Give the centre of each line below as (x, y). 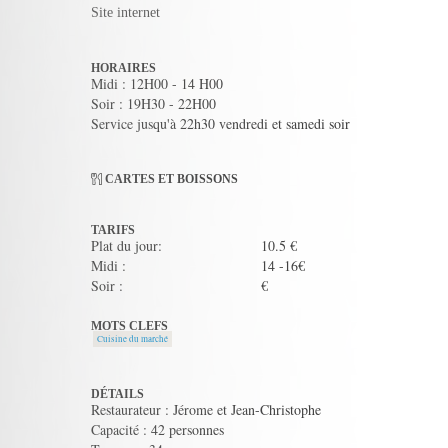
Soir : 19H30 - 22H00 (153, 103)
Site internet (125, 12)
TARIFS (113, 230)
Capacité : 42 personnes (157, 429)
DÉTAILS (117, 394)
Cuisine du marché (132, 339)
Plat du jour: (126, 245)
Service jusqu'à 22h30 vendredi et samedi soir (220, 123)
